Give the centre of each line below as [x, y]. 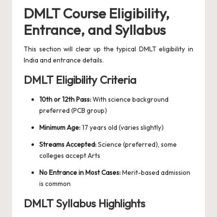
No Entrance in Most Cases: [80, 173]
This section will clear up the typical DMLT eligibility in [108, 49]
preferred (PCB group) [73, 111]
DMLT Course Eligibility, [97, 13]
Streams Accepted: [68, 145]
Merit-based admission [155, 173]
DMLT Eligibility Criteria [80, 80]
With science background [130, 100]
